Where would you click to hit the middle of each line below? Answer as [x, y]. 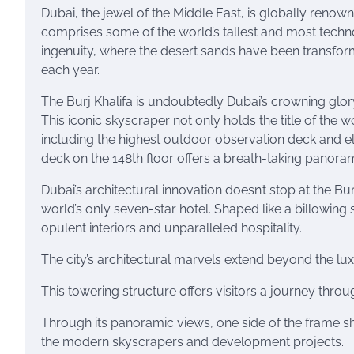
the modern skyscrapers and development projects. [192, 342]
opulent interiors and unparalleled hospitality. [171, 228]
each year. [70, 70]
